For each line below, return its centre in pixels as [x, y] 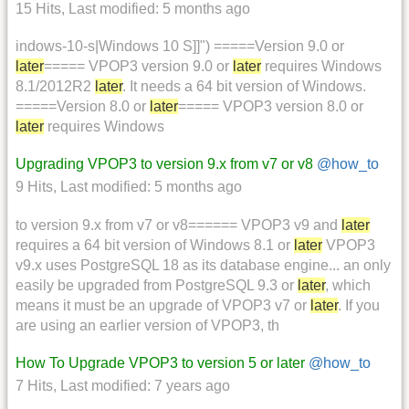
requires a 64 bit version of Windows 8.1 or [155, 245]
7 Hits [34, 385]
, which [348, 285]
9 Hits [34, 187]
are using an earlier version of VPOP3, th [147, 325]
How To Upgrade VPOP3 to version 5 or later [160, 362]
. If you [359, 305]
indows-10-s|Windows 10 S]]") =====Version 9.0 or [180, 47]
